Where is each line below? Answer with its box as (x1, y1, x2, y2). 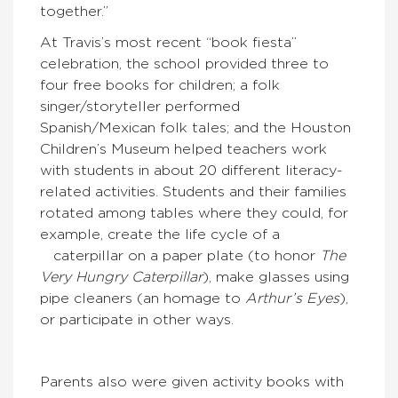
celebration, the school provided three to (40, 57, 329, 71)
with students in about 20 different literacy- (40, 163, 343, 178)
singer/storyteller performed (40, 99, 240, 114)
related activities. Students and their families (40, 185, 346, 199)
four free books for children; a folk (40, 78, 280, 92)
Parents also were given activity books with (40, 375, 344, 389)
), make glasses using (203, 270, 349, 284)
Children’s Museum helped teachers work (40, 142, 327, 156)
